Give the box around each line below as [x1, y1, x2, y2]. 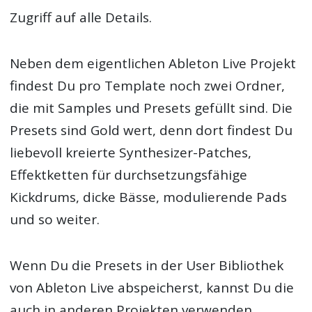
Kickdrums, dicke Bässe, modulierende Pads [10, 187, 288, 206]
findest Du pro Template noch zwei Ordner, [10, 76, 286, 95]
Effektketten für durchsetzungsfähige [10, 165, 248, 184]
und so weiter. [10, 210, 100, 228]
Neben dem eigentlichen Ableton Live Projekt [10, 54, 297, 72]
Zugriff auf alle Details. [10, 8, 153, 26]
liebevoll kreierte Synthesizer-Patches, [10, 143, 252, 162]
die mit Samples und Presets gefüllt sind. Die [10, 98, 293, 117]
